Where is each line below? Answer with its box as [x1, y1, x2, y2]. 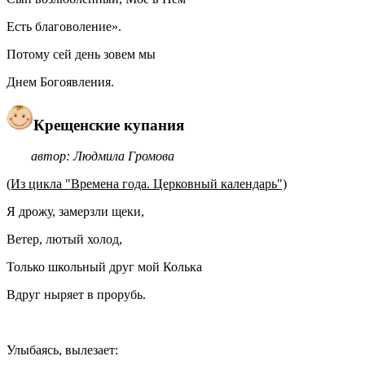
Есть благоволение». [7, 19, 121, 33]
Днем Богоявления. [7, 74, 117, 89]
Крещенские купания [33, 116, 184, 134]
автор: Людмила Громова [31, 149, 174, 164]
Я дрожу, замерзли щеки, [7, 204, 144, 219]
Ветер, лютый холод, [7, 232, 204, 247]
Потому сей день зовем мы [7, 46, 178, 61]
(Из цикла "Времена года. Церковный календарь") [7, 177, 287, 191]
